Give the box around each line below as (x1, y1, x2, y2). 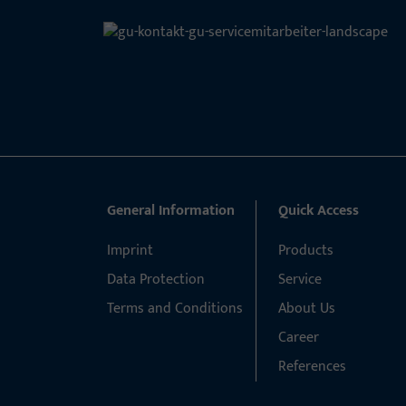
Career (277, 325, 319, 350)
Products (277, 238, 333, 263)
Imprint (107, 238, 153, 263)
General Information (107, 198, 235, 223)
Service (277, 267, 322, 292)
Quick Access (277, 198, 359, 223)
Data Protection (107, 267, 205, 292)
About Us (277, 296, 335, 321)
